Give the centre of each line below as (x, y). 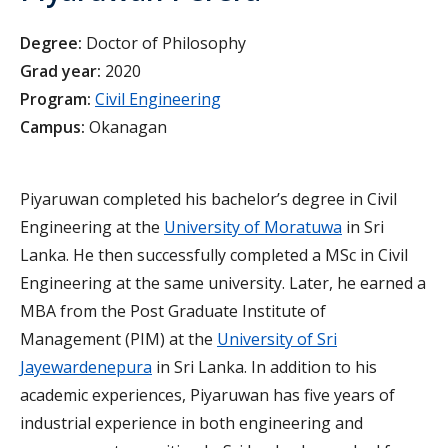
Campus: (52, 127)
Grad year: (60, 71)
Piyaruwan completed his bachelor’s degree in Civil (208, 199)
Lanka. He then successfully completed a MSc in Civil (214, 255)
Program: (55, 99)
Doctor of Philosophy (166, 43)
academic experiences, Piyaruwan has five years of (207, 395)
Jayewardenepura (86, 367)
